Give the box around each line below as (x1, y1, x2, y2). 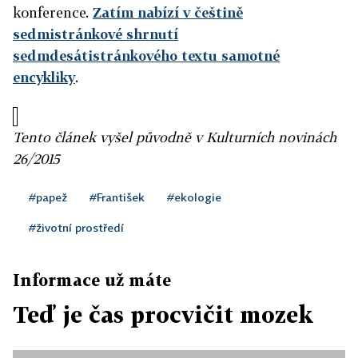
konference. (13, 4, 93, 22)
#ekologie (167, 190, 221, 205)
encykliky (13, 69, 75, 86)
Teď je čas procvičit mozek (13, 301, 313, 328)
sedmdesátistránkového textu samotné (13, 47, 280, 65)
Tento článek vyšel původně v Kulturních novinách (13, 129, 336, 146)
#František (89, 190, 145, 205)
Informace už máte (13, 270, 171, 290)
